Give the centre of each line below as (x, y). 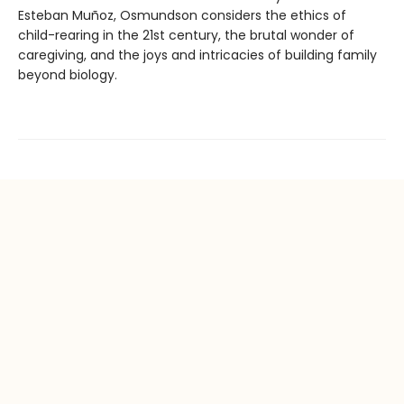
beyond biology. (68, 75)
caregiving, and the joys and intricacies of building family (197, 55)
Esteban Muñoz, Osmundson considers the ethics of (182, 16)
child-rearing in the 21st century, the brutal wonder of (186, 36)
